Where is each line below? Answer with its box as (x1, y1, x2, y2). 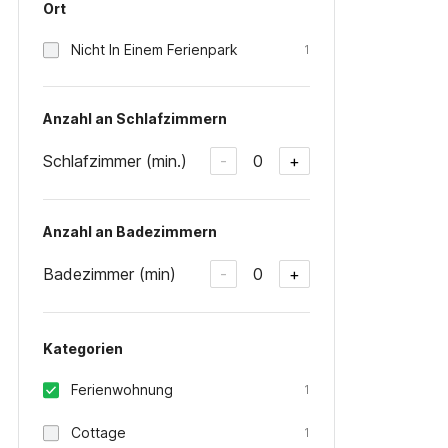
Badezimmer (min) (43, 263, 176, 284)
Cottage (71, 424, 126, 441)
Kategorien (43, 340, 123, 357)
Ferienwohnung (71, 381, 173, 398)
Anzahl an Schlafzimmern (43, 110, 227, 127)
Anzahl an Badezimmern (43, 223, 217, 240)
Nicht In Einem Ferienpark (71, 41, 238, 58)
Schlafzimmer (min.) (43, 150, 187, 171)
